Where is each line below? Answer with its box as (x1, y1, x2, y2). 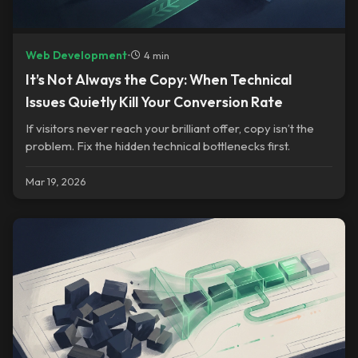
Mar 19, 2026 (26, 175, 86, 189)
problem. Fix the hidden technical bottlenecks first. (26, 137, 290, 153)
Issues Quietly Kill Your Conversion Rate (26, 92, 283, 111)
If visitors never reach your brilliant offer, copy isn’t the (26, 120, 314, 136)
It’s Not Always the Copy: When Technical (26, 70, 292, 89)
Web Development (26, 48, 127, 63)
